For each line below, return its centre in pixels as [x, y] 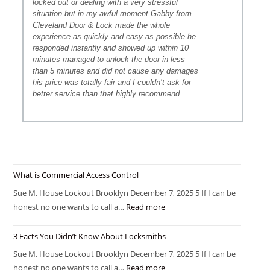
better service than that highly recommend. [108, 94]
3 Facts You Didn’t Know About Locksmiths [90, 236]
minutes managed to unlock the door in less [109, 59]
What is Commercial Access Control [76, 175]
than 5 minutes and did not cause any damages [116, 71]
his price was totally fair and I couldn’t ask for [112, 82]
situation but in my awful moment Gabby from [112, 14]
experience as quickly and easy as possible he [115, 36]
